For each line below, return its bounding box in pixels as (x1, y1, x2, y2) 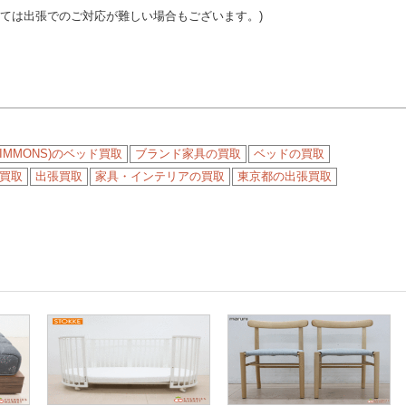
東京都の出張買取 (237, 169, 332, 183)
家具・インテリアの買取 (95, 169, 225, 183)
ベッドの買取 (254, 147, 324, 160)
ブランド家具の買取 (135, 147, 241, 160)
